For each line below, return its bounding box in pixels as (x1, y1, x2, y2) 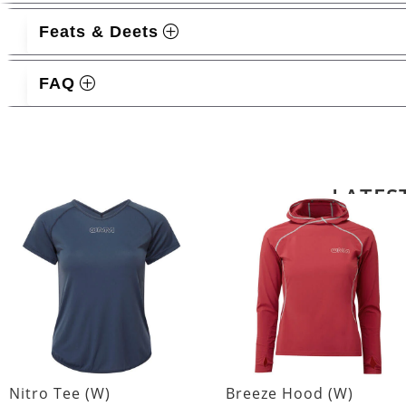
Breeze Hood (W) (225, 383, 353, 404)
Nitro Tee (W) (9, 383, 111, 404)
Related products (9, 151, 211, 185)
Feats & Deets (38, 23, 159, 42)
